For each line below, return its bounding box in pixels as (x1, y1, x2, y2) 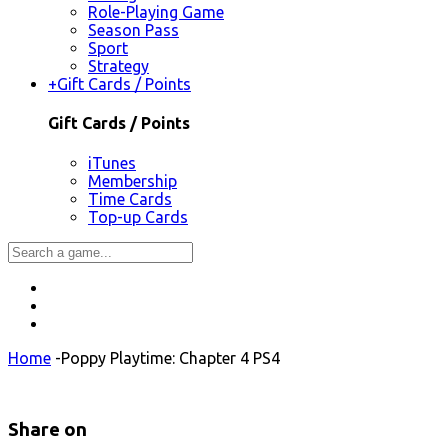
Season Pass (88, 21, 179, 40)
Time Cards (88, 189, 172, 208)
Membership (88, 171, 177, 190)
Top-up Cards (88, 207, 188, 226)
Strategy (88, 57, 149, 76)
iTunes (88, 153, 136, 172)
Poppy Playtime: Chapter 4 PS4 (61, 348, 280, 367)
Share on (8, 419, 87, 441)
